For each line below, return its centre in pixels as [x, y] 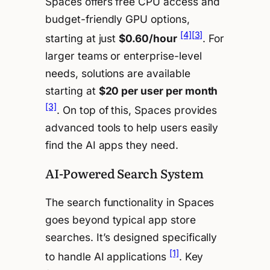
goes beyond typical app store [121, 219]
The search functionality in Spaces [130, 202]
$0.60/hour [148, 39]
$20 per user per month [158, 91]
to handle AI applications [107, 256]
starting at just [82, 39]
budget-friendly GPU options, [118, 19]
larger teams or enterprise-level [124, 56]
